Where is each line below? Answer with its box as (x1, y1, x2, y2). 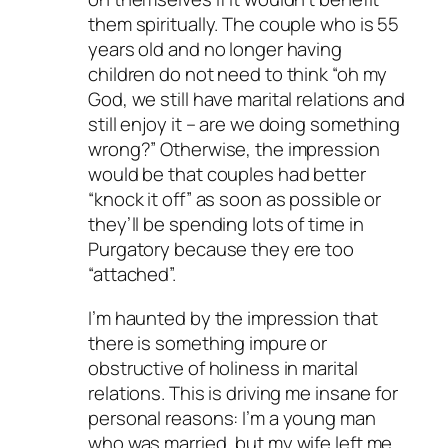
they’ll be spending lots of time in (88, 211, 364, 238)
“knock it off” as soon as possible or (88, 186, 382, 213)
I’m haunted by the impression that (88, 304, 378, 331)
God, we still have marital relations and (88, 86, 405, 113)
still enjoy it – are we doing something (88, 111, 401, 138)
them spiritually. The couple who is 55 (88, 11, 400, 38)
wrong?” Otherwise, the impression (88, 136, 380, 163)
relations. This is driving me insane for (88, 379, 398, 406)
